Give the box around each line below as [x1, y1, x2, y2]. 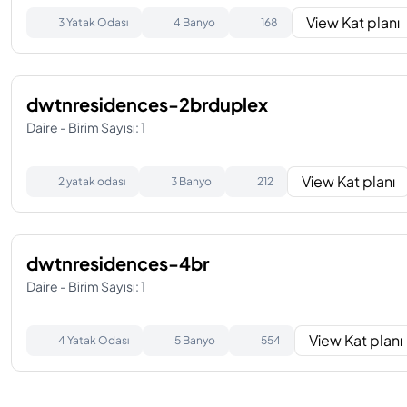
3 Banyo [171, 174, 212, 188]
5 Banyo [174, 333, 215, 347]
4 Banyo [174, 15, 215, 29]
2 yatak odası [58, 174, 125, 188]
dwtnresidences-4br [26, 252, 209, 274]
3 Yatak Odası [58, 15, 128, 29]
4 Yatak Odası [58, 333, 129, 347]
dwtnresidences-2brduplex [26, 93, 268, 115]
